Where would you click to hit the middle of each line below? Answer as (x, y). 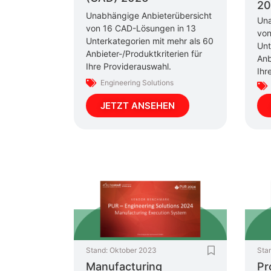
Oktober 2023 (133, 250)
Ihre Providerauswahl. (129, 67)
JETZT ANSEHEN (138, 105)
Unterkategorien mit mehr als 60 (150, 41)
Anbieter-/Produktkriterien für (144, 54)
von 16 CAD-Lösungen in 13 (141, 28)
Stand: (97, 250)
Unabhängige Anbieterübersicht (149, 16)
